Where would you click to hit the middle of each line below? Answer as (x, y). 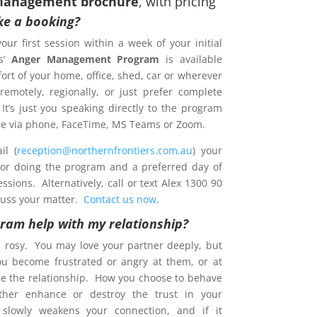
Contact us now (120, 200)
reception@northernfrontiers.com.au (104, 151)
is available (194, 59)
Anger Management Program (85, 59)
